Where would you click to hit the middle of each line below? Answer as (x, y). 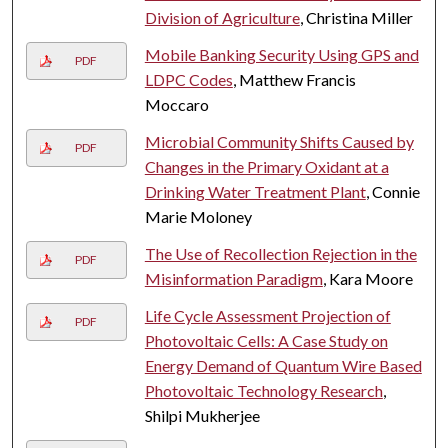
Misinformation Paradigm (233, 278)
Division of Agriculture (222, 17)
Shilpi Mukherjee (202, 415)
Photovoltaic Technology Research (263, 390)
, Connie (392, 191)
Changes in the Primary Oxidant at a (266, 166)
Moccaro (176, 104)
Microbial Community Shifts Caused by (279, 141)
